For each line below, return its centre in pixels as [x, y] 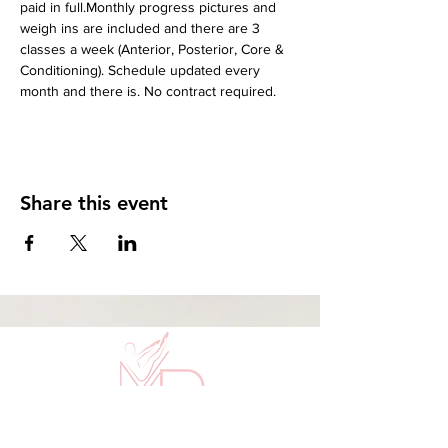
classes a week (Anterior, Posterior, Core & [154, 49]
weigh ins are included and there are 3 [142, 28]
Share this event [94, 203]
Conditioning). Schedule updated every [142, 70]
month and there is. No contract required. [148, 91]
